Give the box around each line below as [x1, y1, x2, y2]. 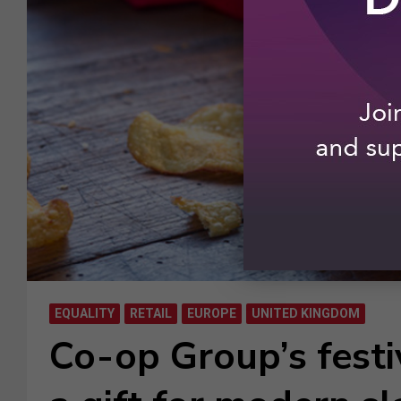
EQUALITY [55, 305, 115, 320]
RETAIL [130, 305, 172, 320]
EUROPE [187, 305, 236, 320]
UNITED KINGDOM [252, 305, 360, 320]
